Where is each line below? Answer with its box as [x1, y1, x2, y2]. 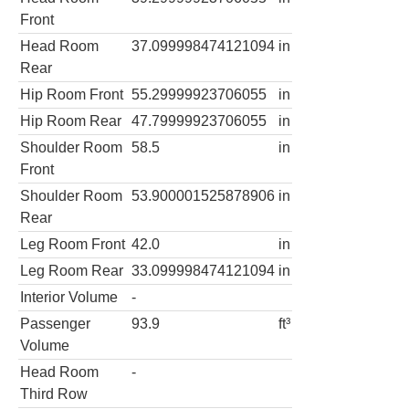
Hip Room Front [20, 86, 123, 102]
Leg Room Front [20, 236, 125, 252]
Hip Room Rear [20, 112, 121, 129]
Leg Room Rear [20, 262, 123, 278]
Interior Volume [20, 288, 118, 305]
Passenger [20, 315, 90, 331]
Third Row [20, 385, 88, 402]
